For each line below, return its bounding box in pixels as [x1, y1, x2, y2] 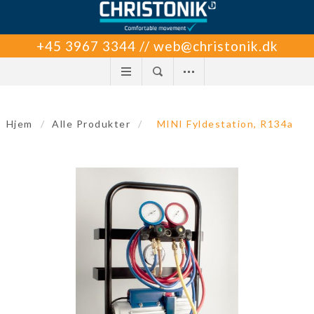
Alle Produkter [52, 117, 130, 130]
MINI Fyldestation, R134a [156, 117, 294, 130]
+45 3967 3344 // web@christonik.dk [36, 37, 278, 54]
